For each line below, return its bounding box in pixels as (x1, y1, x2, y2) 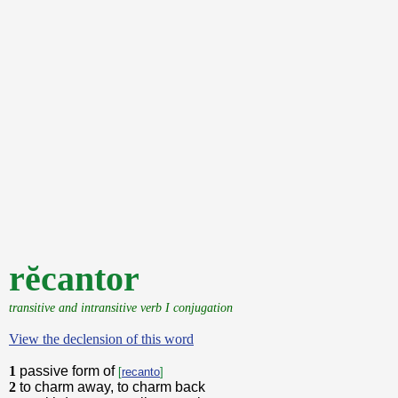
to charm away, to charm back (20, 379, 205, 394)
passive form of (20, 363, 118, 378)
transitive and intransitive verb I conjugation (9, 300, 233, 314)
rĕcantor (9, 259, 139, 298)
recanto (122, 365, 160, 378)
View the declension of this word (9, 331, 194, 346)
